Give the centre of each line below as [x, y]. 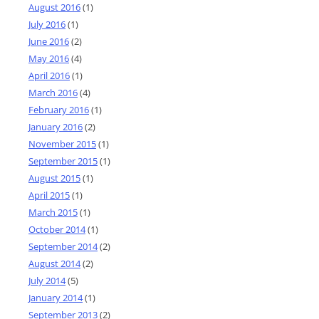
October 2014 [57, 229]
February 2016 [59, 109]
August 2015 [54, 178]
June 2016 [49, 41]
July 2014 [47, 280]
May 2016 [49, 58]
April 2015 [49, 195]
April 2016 [49, 75]
